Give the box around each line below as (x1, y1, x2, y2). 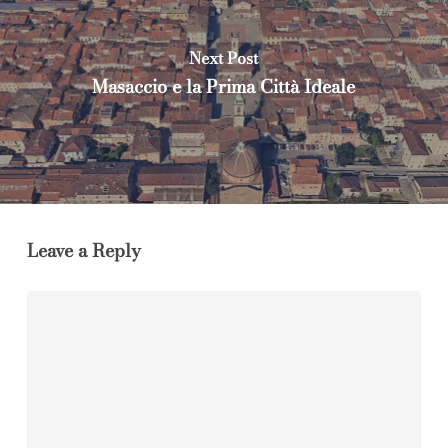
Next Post (189, 45, 259, 70)
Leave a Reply (26, 236, 141, 264)
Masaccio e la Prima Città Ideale (92, 72, 356, 100)
